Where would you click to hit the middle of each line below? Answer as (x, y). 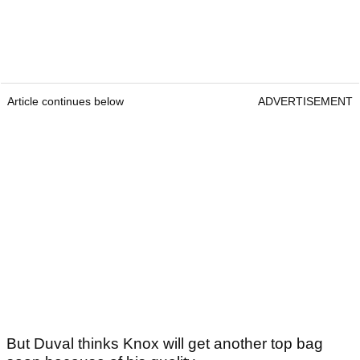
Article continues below (65, 101)
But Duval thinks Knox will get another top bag (165, 343)
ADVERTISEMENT (305, 101)
